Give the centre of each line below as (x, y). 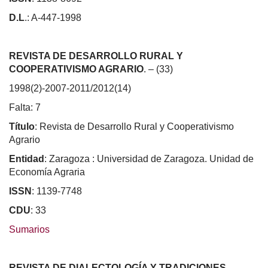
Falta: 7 (25, 107)
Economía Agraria (47, 172)
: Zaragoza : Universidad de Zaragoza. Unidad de (149, 159)
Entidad (27, 159)
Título (22, 126)
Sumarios (29, 229)
